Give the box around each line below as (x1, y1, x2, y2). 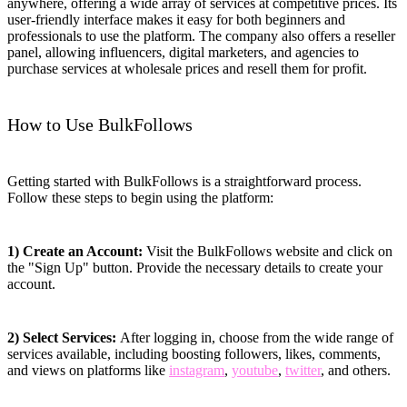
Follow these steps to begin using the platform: (7, 190, 273, 206)
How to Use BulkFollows (7, 114, 193, 135)
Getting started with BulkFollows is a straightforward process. (7, 174, 362, 190)
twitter (285, 362, 321, 379)
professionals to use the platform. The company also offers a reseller (7, 27, 395, 44)
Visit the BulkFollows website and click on (143, 243, 392, 260)
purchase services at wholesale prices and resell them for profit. (7, 60, 367, 76)
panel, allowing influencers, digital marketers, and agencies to (7, 44, 359, 60)
